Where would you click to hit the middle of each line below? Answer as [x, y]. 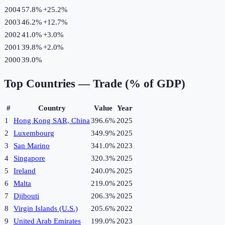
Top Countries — [48, 84]
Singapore [29, 158]
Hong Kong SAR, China [52, 121]
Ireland [25, 171]
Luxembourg [34, 133]
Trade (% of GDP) [139, 84]
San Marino [32, 146]
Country [52, 108]
